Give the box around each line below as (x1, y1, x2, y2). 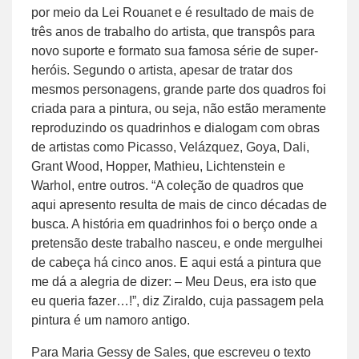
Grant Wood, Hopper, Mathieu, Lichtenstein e (31, 159, 285, 173)
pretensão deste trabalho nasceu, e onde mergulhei (31, 236, 323, 250)
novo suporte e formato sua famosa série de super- (31, 43, 318, 58)
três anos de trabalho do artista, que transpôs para (31, 24, 315, 38)
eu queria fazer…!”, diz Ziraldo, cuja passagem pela (31, 293, 324, 308)
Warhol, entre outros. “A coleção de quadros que (31, 178, 304, 192)
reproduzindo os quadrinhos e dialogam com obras (31, 120, 320, 135)
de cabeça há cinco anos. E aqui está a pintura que (31, 255, 321, 269)
